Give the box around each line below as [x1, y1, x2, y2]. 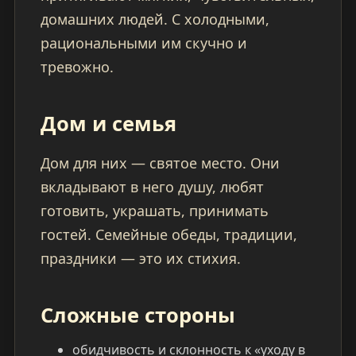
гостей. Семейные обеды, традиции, [40, 225, 297, 245]
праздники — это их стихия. [40, 249, 241, 269]
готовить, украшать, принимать [40, 201, 269, 221]
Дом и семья [40, 110, 176, 138]
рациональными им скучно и [40, 33, 247, 53]
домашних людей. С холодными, [40, 10, 269, 29]
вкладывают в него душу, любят [40, 177, 264, 197]
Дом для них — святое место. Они [40, 153, 280, 173]
